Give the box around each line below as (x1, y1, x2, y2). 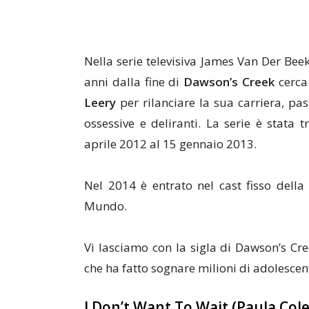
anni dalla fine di (84, 73, 184, 90)
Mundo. (84, 197, 127, 214)
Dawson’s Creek (183, 73, 279, 90)
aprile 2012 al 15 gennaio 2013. (84, 135, 257, 152)
